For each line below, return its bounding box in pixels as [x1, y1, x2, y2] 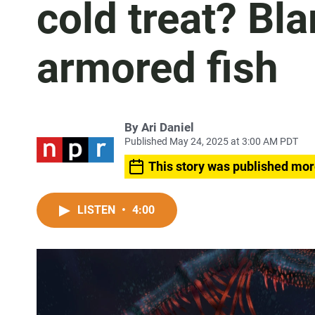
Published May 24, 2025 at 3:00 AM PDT [124, 136, 298, 147]
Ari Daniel [141, 120, 194, 134]
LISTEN [77, 203, 118, 217]
